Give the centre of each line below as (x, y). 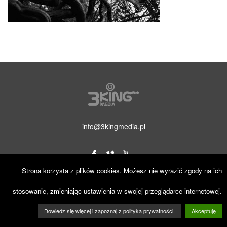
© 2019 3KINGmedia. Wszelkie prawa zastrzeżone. (113, 190)
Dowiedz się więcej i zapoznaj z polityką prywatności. (109, 211)
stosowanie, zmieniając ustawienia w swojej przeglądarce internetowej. (117, 191)
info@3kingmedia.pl (113, 126)
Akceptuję (204, 211)
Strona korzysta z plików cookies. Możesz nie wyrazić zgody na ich (122, 171)
